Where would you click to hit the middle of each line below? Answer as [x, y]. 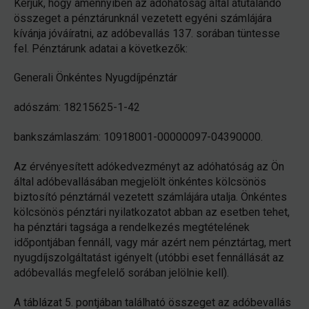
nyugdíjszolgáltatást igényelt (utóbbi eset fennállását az [149, 257]
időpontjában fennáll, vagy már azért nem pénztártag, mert [152, 242]
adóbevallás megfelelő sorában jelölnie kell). [121, 272]
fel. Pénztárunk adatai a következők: [101, 48]
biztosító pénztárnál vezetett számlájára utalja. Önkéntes [150, 197]
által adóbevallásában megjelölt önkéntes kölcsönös [140, 181]
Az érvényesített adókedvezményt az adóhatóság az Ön [149, 166]
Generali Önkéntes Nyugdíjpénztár [96, 78]
